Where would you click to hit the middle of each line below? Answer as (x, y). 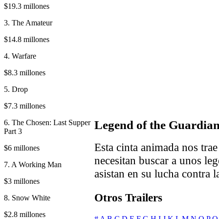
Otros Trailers (128, 197)
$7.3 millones (25, 106)
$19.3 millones (27, 6)
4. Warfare (20, 56)
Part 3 (13, 131)
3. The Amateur (28, 22)
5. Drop (16, 89)
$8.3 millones (25, 72)
